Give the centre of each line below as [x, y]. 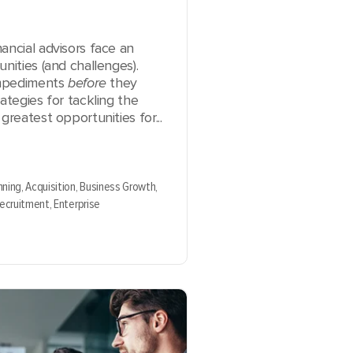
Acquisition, [53, 187]
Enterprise [77, 204]
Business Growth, [119, 187]
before [87, 83]
